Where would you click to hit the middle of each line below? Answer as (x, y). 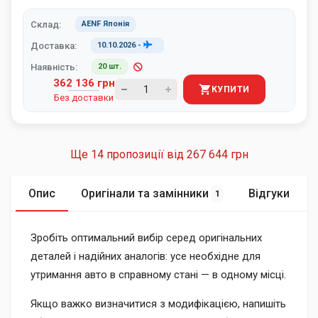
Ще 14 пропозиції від (176, 154)
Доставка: (54, 45)
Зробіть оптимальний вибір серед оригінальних (146, 238)
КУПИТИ (230, 89)
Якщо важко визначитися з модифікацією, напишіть (158, 304)
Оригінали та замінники (144, 193)
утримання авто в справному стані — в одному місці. (158, 275)
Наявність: (54, 67)
